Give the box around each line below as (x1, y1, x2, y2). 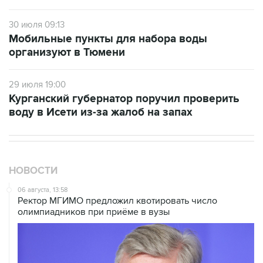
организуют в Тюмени (9, 46, 125, 60)
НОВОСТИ (9, 165, 58, 177)
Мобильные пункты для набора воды (9, 32, 207, 46)
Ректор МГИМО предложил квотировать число (18, 195, 217, 207)
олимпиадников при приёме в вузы (18, 206, 170, 218)
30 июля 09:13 (9, 19, 65, 31)
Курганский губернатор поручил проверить (9, 92, 240, 106)
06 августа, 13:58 (18, 186, 68, 194)
